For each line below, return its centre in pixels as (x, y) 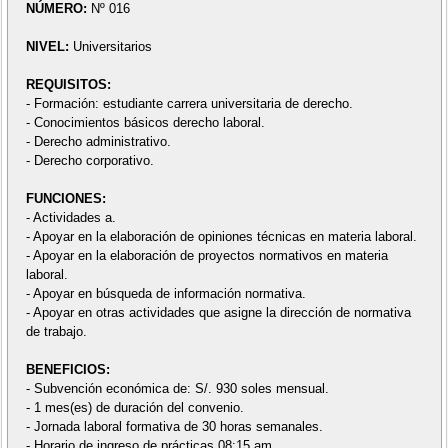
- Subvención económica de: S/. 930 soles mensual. (177, 388)
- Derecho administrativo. (98, 141)
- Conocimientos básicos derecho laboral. (145, 122)
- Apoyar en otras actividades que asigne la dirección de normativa (218, 312)
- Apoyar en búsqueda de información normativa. (165, 293)
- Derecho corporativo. (89, 160)
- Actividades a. (70, 217)
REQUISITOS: (68, 84)
